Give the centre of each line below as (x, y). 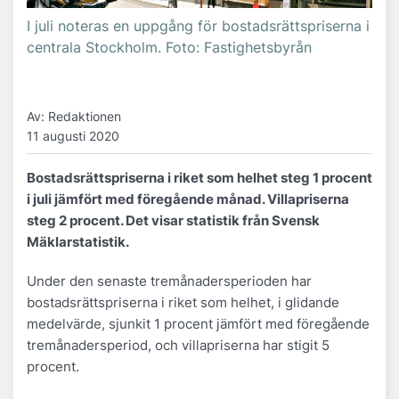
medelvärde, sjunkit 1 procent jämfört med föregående (198, 323)
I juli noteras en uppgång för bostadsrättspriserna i (198, 26)
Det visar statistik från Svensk (221, 220)
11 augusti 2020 (73, 136)
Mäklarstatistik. (78, 241)
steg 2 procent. (75, 220)
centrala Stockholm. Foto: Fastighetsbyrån (169, 48)
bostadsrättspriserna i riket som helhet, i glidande (183, 302)
